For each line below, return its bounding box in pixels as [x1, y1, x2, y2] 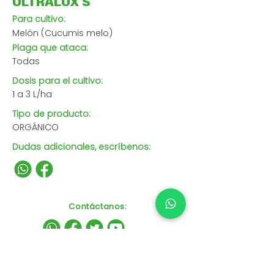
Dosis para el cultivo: [12, 75, 103, 87]
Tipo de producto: [12, 108, 91, 120]
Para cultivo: [12, 13, 65, 25]
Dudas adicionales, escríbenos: [12, 141, 150, 153]
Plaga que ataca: [12, 42, 88, 54]
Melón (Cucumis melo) [12, 27, 113, 39]
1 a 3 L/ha [12, 88, 52, 100]
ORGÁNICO [12, 121, 59, 133]
